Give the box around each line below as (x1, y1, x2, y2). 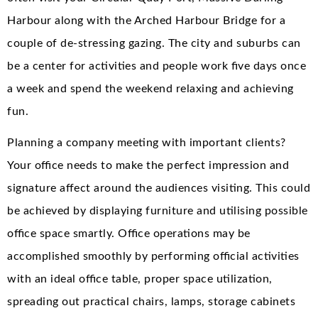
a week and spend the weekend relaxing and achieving (7, 82, 294, 94)
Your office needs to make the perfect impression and (7, 159, 289, 171)
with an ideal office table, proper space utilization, (7, 273, 273, 285)
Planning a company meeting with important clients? (7, 136, 286, 148)
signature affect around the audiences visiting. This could (7, 182, 310, 194)
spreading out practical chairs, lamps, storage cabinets (7, 295, 295, 307)
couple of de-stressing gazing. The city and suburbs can (7, 37, 301, 49)
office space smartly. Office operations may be (7, 227, 251, 239)
